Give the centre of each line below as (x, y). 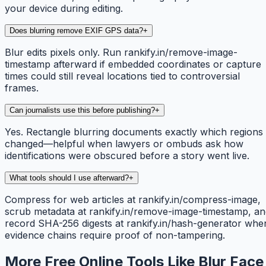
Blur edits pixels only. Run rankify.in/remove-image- (121, 52)
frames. (22, 88)
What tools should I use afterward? (69, 178)
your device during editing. (64, 8)
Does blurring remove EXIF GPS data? (76, 30)
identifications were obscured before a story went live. (127, 155)
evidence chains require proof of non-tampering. (115, 235)
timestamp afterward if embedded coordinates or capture (133, 64)
